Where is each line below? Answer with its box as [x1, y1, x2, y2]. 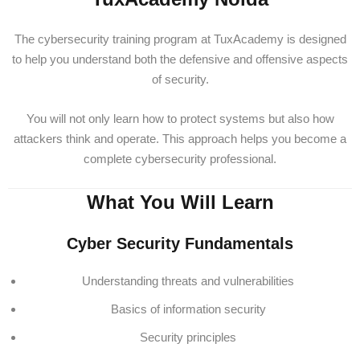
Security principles [140, 330, 236, 344]
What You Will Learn [86, 191, 274, 213]
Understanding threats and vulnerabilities [82, 274, 294, 288]
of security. [151, 72, 209, 86]
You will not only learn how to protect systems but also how [26, 112, 334, 125]
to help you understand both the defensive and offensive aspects [12, 52, 348, 66]
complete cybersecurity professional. [84, 152, 276, 166]
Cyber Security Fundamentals [67, 235, 293, 252]
